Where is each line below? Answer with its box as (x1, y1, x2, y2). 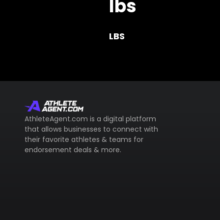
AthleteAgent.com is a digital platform (25, 114, 156, 124)
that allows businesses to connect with (25, 124, 158, 135)
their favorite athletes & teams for (25, 135, 143, 145)
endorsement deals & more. (25, 145, 121, 155)
